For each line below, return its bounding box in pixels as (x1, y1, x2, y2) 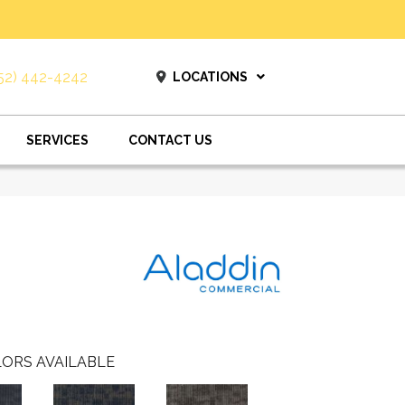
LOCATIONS (172, 70, 248, 84)
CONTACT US (128, 133, 212, 147)
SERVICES (26, 133, 89, 147)
